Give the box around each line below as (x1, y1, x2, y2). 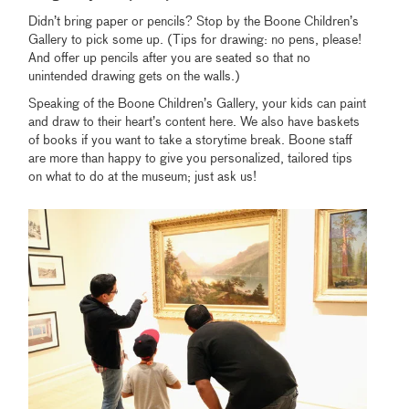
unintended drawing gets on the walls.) (28, 69, 241, 83)
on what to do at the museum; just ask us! (28, 170, 257, 184)
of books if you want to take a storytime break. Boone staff (28, 133, 353, 147)
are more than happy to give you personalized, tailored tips (28, 152, 353, 165)
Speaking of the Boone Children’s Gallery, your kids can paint (28, 97, 367, 110)
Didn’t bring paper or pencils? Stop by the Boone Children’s (28, 15, 360, 28)
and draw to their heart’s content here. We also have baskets (28, 115, 361, 129)
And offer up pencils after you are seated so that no (28, 51, 311, 65)
